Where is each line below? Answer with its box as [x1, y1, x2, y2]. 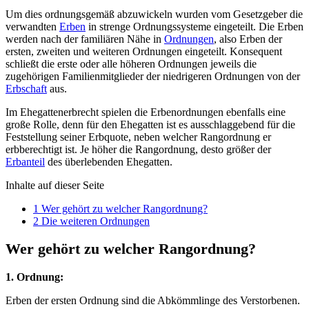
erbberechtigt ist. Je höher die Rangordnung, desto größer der [6, 143, 271, 156]
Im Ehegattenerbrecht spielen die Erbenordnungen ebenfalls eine [6, 106, 286, 119]
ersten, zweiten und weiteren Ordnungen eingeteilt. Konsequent [6, 46, 282, 58]
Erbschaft [6, 83, 47, 95]
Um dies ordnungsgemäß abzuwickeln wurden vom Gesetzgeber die [6, 8, 303, 21]
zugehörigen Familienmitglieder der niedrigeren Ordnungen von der [6, 70, 300, 83]
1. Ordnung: [6, 270, 63, 283]
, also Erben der [214, 33, 282, 46]
